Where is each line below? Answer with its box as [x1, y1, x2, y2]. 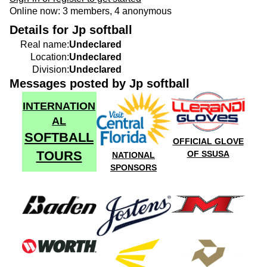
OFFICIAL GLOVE [172, 136, 244, 146]
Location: [30, 52, 69, 63]
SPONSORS [110, 163, 157, 172]
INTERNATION [23, 100, 95, 113]
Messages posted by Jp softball [10, 77, 190, 91]
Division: [32, 64, 69, 75]
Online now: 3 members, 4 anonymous [10, 6, 172, 17]
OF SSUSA [187, 149, 229, 159]
